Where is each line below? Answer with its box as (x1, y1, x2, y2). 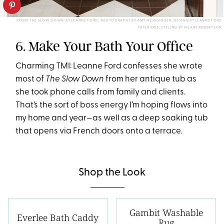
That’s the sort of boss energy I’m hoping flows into (15, 100, 208, 109)
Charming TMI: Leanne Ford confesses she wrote (15, 61, 203, 70)
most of (15, 74, 46, 83)
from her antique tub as (104, 74, 197, 83)
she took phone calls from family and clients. (15, 87, 186, 96)
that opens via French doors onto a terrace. (15, 126, 182, 135)
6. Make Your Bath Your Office (15, 37, 193, 54)
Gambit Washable (129, 206, 203, 218)
